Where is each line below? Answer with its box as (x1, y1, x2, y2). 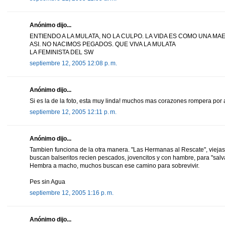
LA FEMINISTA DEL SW (30, 48, 93, 56)
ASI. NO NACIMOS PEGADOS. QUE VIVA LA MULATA (30, 40, 176, 48)
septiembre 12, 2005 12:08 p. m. (30, 59, 117, 67)
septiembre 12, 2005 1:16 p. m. (30, 189, 114, 196)
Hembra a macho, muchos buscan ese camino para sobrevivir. (30, 162, 199, 169)
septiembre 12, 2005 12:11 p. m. (30, 108, 117, 116)
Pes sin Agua (30, 178, 65, 185)
